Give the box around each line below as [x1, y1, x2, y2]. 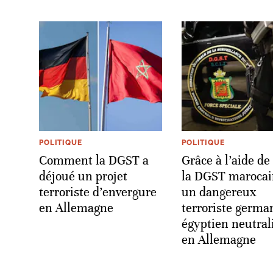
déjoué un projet [39, 168, 127, 184]
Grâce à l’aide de [182, 152, 270, 168]
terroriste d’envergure [39, 184, 157, 200]
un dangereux [182, 184, 257, 200]
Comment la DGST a [39, 152, 149, 168]
